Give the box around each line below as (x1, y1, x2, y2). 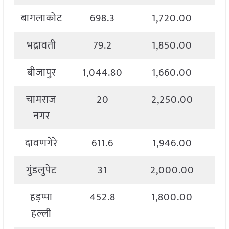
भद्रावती (27, 37, 57, 55)
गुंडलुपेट (26, 162, 57, 179)
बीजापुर (27, 64, 56, 82)
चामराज (26, 91, 57, 109)
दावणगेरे (25, 134, 58, 152)
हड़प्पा (30, 189, 53, 207)
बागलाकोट (20, 10, 62, 28)
